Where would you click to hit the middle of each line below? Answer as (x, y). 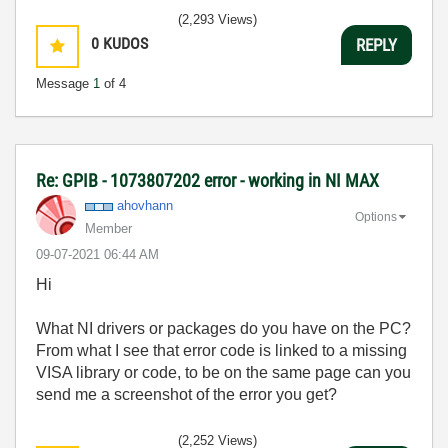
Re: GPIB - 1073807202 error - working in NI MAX (207, 180)
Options (376, 216)
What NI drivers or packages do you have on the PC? (223, 328)
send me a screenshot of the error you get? (186, 394)
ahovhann (145, 205)
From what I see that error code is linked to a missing (221, 350)
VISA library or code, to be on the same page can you (223, 372)
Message (64, 83)
